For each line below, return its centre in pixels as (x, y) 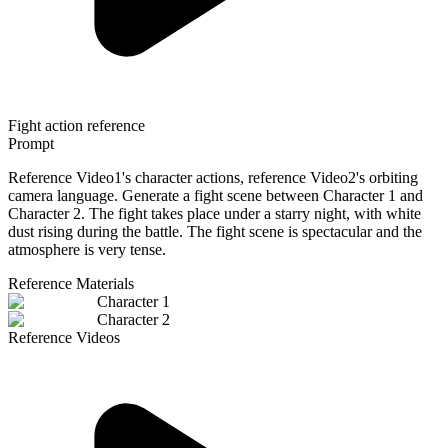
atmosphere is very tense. (87, 250)
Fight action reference (76, 126)
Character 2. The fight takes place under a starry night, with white (214, 214)
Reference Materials (71, 284)
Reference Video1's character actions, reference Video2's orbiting (213, 178)
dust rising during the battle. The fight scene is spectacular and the (215, 232)
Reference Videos (64, 338)
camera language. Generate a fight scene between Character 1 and (215, 196)
